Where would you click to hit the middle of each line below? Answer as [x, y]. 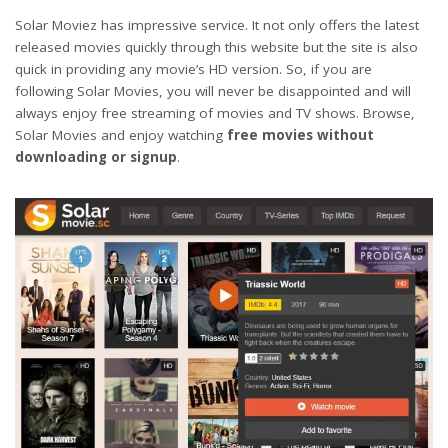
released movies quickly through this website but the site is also [216, 46]
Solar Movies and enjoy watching [119, 134]
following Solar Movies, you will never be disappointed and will [213, 90]
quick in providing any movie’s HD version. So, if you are [193, 68]
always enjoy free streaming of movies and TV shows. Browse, [215, 112]
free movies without [298, 134]
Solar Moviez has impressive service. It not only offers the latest [217, 24]
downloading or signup [96, 156]
